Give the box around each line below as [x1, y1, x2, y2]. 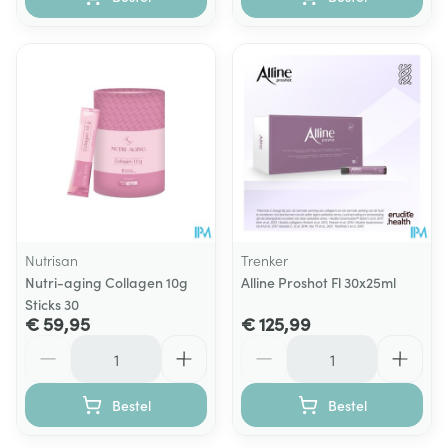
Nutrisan [25, 250, 78, 270]
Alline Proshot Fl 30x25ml [241, 272, 396, 292]
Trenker [241, 250, 288, 270]
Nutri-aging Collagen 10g [25, 272, 188, 292]
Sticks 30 [25, 294, 79, 314]
